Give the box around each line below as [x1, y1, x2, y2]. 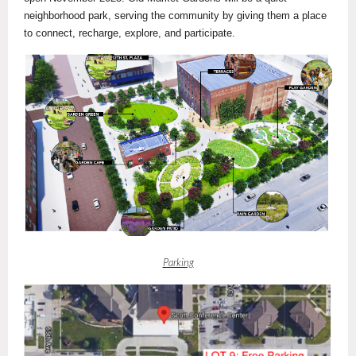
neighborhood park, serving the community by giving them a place [24, 10, 327, 22]
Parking [162, 256, 194, 269]
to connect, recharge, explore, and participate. [24, 27, 235, 40]
